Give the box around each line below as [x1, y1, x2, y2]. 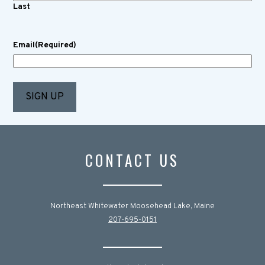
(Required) [35, 40, 76, 50]
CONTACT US [85, 148, 180, 171]
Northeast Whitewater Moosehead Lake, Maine [50, 201, 215, 211]
